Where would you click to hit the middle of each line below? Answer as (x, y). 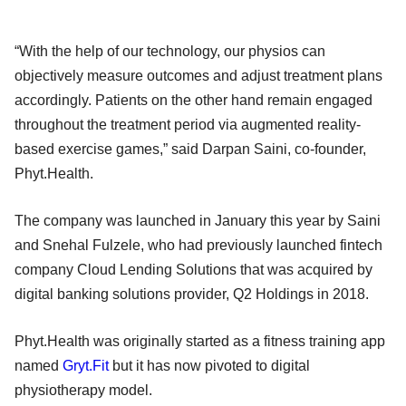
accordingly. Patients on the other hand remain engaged (193, 100)
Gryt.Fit (86, 365)
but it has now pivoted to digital (209, 365)
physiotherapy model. (85, 390)
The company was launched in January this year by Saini (198, 220)
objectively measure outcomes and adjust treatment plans (198, 75)
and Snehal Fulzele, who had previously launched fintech (198, 245)
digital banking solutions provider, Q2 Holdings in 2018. (193, 294)
